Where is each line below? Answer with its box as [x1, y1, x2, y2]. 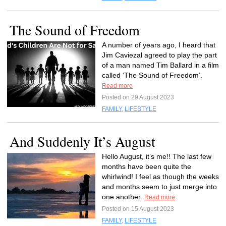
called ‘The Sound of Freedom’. [102, 71, 202, 79]
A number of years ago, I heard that [102, 41, 215, 49]
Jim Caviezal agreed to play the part [102, 51, 217, 59]
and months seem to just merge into [102, 183, 217, 191]
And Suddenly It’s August [10, 132, 155, 151]
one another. [102, 193, 144, 201]
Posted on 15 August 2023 [102, 205, 174, 212]
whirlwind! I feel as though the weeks [102, 173, 219, 181]
